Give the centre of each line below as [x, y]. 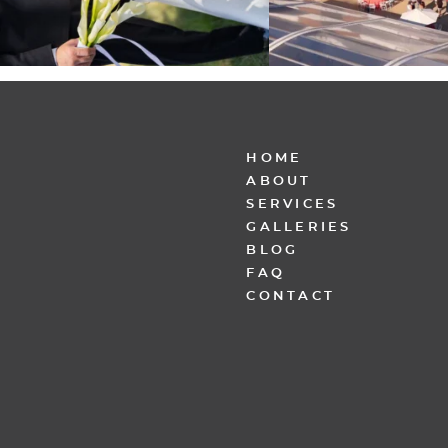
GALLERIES [299, 227]
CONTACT [291, 296]
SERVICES [292, 204]
